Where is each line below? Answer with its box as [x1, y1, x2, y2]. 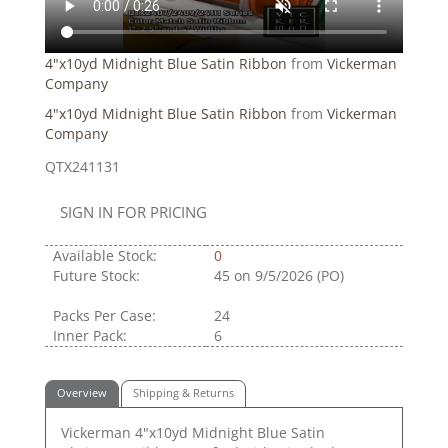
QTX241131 [45, 156, 120, 176]
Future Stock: [53, 265, 140, 285]
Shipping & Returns [133, 385, 234, 401]
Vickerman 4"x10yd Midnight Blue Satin [61, 422, 325, 442]
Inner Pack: [53, 325, 127, 345]
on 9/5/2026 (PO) [234, 265, 344, 285]
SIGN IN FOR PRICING [60, 201, 207, 222]
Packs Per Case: [53, 305, 156, 325]
